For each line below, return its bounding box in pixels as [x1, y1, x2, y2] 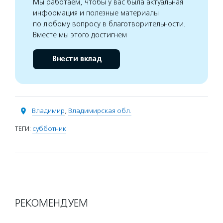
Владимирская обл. [68, 107, 131, 115]
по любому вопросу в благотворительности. [33, 19, 186, 28]
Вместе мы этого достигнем [33, 30, 127, 39]
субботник [32, 124, 66, 133]
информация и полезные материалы [33, 8, 159, 17]
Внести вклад [51, 54, 102, 64]
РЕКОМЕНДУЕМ [15, 197, 88, 210]
